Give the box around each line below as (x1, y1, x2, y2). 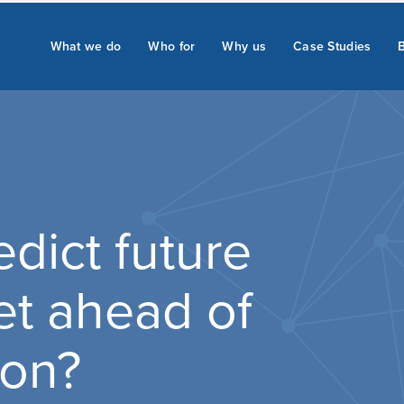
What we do (50, 34, 122, 53)
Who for (148, 34, 196, 53)
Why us (222, 34, 267, 53)
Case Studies (293, 34, 372, 53)
